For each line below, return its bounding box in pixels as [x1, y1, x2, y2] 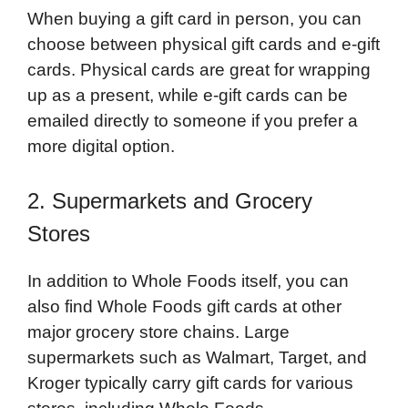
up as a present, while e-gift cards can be [27, 85, 348, 105]
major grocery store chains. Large [27, 322, 290, 342]
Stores [27, 221, 90, 247]
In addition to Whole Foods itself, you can [27, 271, 349, 291]
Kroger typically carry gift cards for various [27, 373, 353, 393]
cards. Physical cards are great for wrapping [27, 59, 371, 79]
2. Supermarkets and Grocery [27, 189, 312, 214]
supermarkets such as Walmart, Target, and [27, 348, 367, 368]
